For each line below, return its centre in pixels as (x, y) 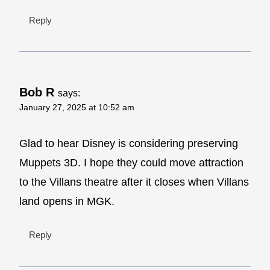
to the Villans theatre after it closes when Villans (134, 182)
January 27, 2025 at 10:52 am (77, 108)
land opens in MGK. (67, 201)
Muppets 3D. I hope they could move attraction (131, 162)
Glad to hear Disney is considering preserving (129, 143)
